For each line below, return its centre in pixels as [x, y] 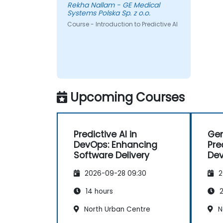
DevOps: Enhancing [115, 145]
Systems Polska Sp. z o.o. [109, 13]
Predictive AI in [105, 134]
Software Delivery [111, 155]
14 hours [98, 191]
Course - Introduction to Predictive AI [122, 24]
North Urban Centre [116, 209]
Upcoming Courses [127, 97]
